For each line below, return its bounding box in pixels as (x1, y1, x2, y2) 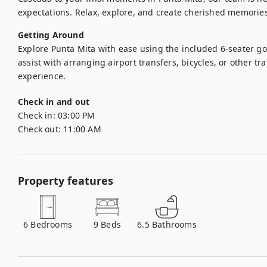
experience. (18, 70, 66, 82)
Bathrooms (152, 219, 197, 230)
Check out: (18, 123, 61, 135)
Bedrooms (30, 219, 73, 230)
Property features (18, 173, 113, 188)
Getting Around (18, 29, 84, 41)
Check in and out (18, 96, 90, 107)
